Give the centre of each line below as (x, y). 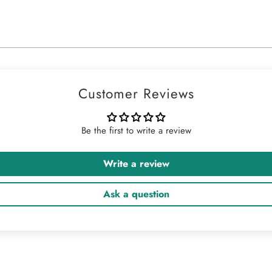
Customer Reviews (136, 93)
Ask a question (136, 194)
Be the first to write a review (136, 130)
